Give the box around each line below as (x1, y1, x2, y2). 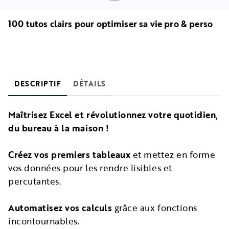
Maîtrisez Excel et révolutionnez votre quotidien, (8, 108, 218, 121)
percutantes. (8, 174, 62, 188)
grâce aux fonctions (114, 201, 197, 214)
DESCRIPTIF (14, 78, 61, 89)
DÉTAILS (73, 78, 106, 89)
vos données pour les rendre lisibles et (8, 161, 172, 174)
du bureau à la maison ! (8, 121, 109, 134)
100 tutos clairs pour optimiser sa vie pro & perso (8, 17, 213, 30)
